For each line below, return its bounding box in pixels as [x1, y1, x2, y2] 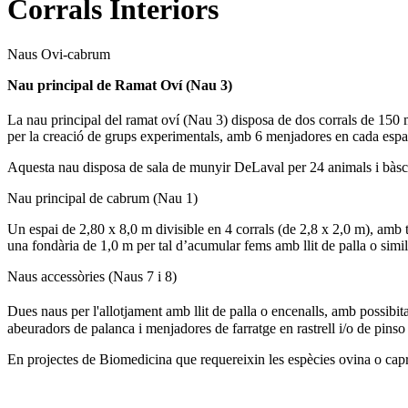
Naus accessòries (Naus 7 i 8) [7, 269, 177, 285]
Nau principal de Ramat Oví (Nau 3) [7, 76, 232, 93]
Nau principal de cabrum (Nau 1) [7, 190, 198, 207]
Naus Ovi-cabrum [7, 46, 110, 62]
